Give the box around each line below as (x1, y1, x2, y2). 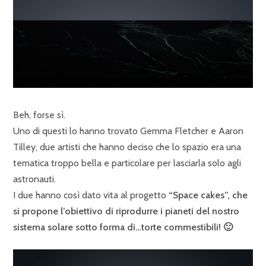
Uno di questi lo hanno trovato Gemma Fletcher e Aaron (13, 125, 243, 137)
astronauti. (13, 173, 56, 185)
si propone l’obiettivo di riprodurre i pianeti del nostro (13, 205, 239, 217)
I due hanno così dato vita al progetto (13, 189, 169, 201)
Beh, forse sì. (13, 109, 65, 121)
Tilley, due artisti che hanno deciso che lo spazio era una (13, 141, 241, 153)
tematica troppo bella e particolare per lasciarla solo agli (13, 157, 241, 169)
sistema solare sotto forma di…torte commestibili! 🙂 (13, 221, 233, 233)
